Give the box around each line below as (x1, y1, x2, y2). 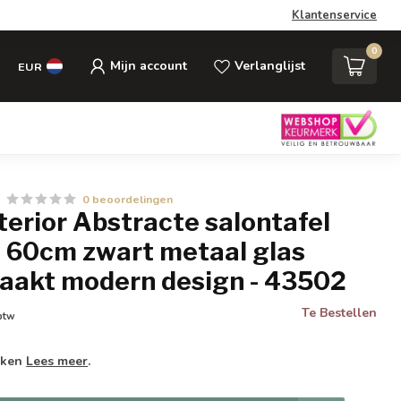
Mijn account (110, 57, 187, 74)
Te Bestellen (301, 304, 377, 321)
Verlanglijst (235, 57, 305, 74)
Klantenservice (292, 7, 377, 23)
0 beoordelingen (82, 192, 174, 207)
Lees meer (26, 353, 89, 370)
